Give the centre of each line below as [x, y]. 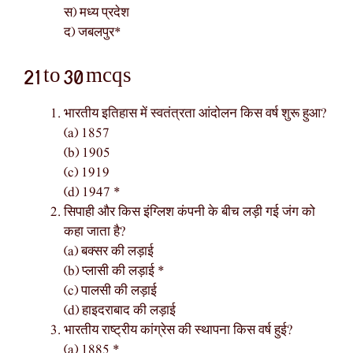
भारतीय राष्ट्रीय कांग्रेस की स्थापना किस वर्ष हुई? [178, 330]
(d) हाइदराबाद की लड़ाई [120, 310]
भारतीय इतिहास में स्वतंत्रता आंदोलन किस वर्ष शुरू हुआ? [195, 113]
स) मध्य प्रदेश [97, 13]
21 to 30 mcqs [78, 75]
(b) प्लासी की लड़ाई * [114, 271]
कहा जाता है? [95, 232]
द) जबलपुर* [93, 33]
